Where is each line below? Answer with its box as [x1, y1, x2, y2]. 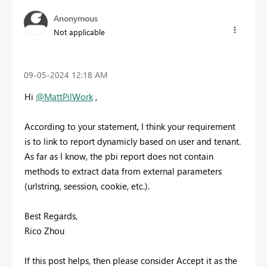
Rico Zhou [24, 224, 64, 237]
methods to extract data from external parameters [24, 164, 222, 177]
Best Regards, [24, 209, 77, 222]
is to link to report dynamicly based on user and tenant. [24, 135, 241, 147]
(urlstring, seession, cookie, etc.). [24, 179, 150, 192]
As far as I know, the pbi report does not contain [24, 150, 213, 162]
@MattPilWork [36, 90, 93, 103]
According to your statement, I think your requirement [24, 120, 235, 132]
